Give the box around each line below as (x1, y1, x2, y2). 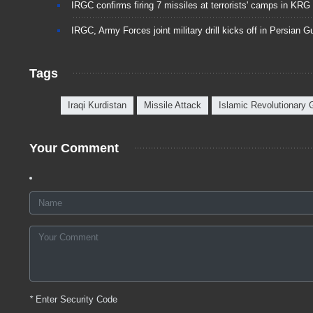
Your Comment (29, 141, 119, 156)
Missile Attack (144, 100, 201, 111)
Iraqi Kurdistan (68, 100, 126, 111)
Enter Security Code (33, 294, 117, 305)
